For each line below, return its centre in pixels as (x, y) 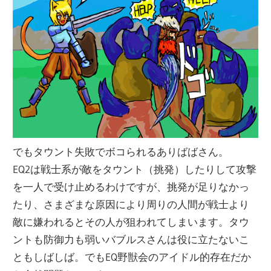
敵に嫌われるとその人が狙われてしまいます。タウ (131, 221)
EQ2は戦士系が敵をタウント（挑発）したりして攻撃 (135, 169)
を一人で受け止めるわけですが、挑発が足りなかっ (131, 186)
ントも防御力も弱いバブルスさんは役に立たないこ (131, 239)
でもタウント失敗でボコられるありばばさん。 (121, 151)
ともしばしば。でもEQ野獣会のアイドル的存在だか (132, 256)
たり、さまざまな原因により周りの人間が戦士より (131, 204)
